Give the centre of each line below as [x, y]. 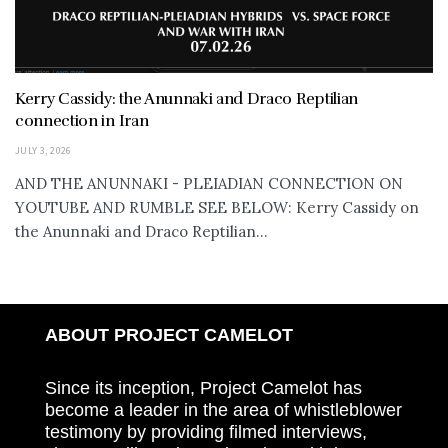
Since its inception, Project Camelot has [203, 388]
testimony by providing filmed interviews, [206, 432]
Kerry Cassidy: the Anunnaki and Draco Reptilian [186, 98]
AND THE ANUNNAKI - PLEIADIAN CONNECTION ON [209, 183]
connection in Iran [82, 120]
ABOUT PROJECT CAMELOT [169, 334]
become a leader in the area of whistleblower [223, 410]
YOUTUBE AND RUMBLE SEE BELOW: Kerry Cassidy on [217, 207]
